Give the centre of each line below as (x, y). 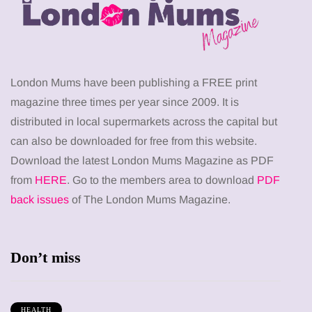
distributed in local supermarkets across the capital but (144, 122)
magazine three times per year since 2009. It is (125, 102)
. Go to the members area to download (162, 180)
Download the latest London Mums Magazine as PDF (142, 161)
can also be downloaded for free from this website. (134, 141)
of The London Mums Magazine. (154, 200)
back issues (41, 200)
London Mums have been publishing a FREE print (134, 83)
